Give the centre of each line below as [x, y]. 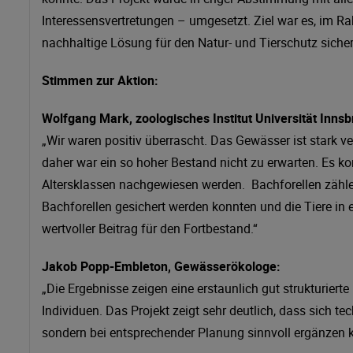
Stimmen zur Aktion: [100, 80]
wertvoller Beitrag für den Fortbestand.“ [150, 228]
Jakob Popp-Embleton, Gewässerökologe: [161, 266]
